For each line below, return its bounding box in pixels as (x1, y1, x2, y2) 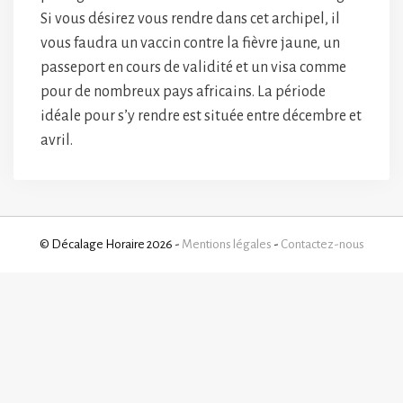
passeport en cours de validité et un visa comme (40, 59, 346, 76)
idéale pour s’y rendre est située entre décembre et (40, 108, 362, 124)
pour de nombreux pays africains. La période (40, 84, 326, 100)
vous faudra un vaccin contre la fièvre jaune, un (40, 35, 340, 51)
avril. (40, 132, 73, 148)
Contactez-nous (280, 237, 364, 251)
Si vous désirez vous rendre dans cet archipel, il (40, 11, 340, 27)
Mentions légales (181, 237, 272, 251)
